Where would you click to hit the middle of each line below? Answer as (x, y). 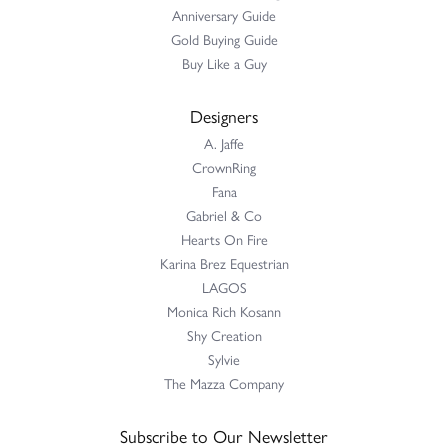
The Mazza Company (224, 382)
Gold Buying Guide (224, 38)
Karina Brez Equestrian (224, 262)
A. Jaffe (224, 142)
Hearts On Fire (224, 238)
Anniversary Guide (224, 14)
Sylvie (224, 358)
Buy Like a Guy (224, 62)
